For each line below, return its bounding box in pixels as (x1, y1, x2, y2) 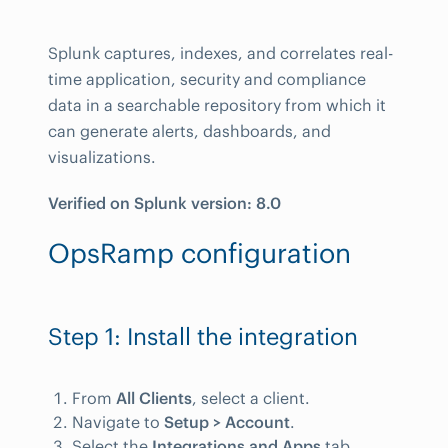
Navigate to (72, 412, 164, 432)
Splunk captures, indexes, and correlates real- (48, 43, 393, 63)
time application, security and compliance (48, 69, 366, 89)
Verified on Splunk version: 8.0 (48, 193, 281, 213)
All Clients (116, 388, 192, 408)
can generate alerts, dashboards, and (48, 121, 331, 141)
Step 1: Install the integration (48, 322, 358, 351)
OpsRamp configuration (48, 236, 351, 270)
